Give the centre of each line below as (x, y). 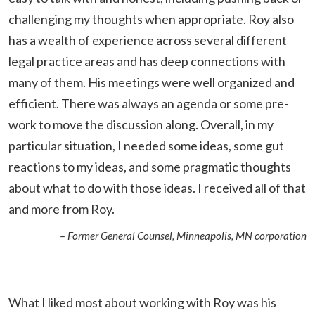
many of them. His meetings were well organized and (152, 82)
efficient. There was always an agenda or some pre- (148, 103)
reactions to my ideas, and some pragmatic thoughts (150, 166)
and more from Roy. (62, 208)
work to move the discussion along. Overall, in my (141, 124)
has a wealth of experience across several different (148, 40)
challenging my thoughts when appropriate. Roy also (151, 19)
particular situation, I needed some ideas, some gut (146, 145)
